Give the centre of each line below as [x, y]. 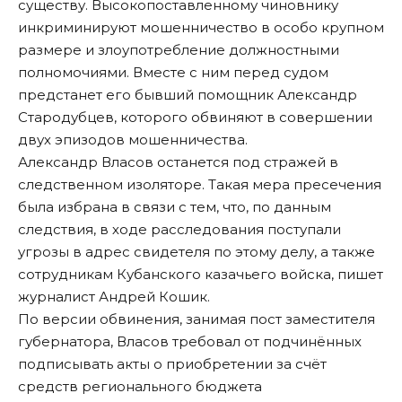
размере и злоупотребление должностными [179, 50]
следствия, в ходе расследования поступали [179, 230]
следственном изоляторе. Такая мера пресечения [200, 185]
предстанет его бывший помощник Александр [188, 95]
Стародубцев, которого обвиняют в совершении [195, 118]
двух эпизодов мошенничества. [133, 140]
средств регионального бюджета [140, 387]
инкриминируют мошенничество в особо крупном [201, 28]
